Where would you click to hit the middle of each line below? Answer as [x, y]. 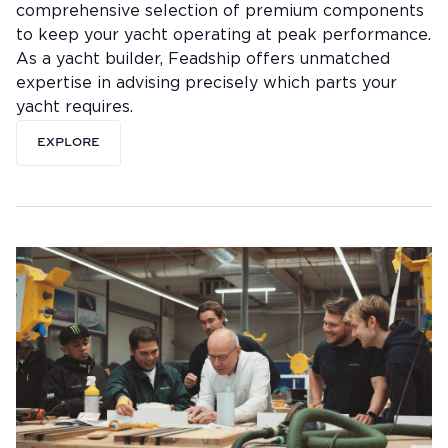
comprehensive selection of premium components [220, 12]
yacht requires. [74, 108]
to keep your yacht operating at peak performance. [223, 36]
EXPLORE [68, 143]
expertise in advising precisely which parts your [206, 84]
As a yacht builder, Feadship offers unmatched [203, 60]
